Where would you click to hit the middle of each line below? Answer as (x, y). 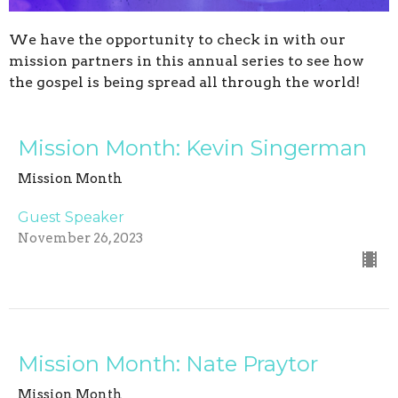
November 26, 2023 (80, 239)
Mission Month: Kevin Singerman (192, 148)
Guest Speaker (71, 218)
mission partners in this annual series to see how (187, 61)
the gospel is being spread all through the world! (184, 83)
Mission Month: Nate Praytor (168, 364)
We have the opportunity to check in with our (177, 40)
